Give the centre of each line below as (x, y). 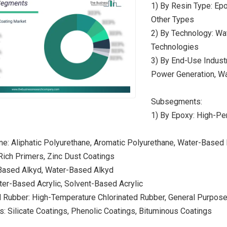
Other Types (172, 20)
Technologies (175, 47)
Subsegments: (176, 102)
